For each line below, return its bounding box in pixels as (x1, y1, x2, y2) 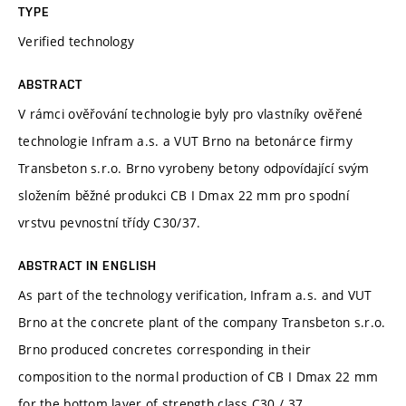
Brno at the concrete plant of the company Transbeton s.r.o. (18, 313, 386, 331)
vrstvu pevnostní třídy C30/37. (18, 213, 201, 231)
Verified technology (18, 32, 135, 50)
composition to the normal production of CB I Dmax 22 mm (18, 367, 379, 385)
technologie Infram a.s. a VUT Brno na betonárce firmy (18, 131, 353, 150)
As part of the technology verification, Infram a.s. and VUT (18, 285, 372, 304)
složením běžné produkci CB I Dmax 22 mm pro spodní (18, 186, 349, 204)
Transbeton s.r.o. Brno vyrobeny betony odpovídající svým (18, 159, 370, 177)
